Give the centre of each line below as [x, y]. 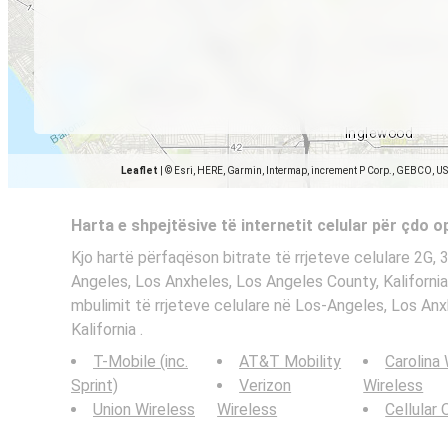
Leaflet [139, 170]
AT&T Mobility [290, 361]
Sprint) [94, 385]
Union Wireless [144, 409]
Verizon [265, 385]
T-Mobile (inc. [140, 361]
